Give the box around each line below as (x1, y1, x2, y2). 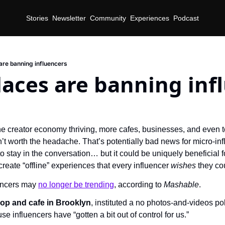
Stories (26, 14, 48, 22)
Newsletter (52, 14, 86, 22)
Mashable (164, 180, 199, 189)
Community (90, 14, 126, 22)
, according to (114, 180, 164, 189)
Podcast (173, 14, 199, 22)
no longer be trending (38, 180, 114, 189)
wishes (171, 161, 198, 170)
